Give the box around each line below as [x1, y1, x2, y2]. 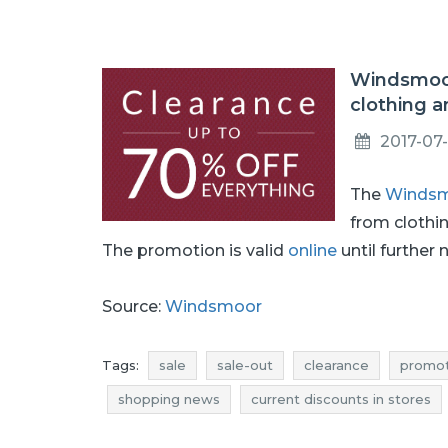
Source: [102, 297, 165, 316]
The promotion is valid [102, 241, 288, 260]
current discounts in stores [251, 391, 431, 407]
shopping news [118, 391, 220, 407]
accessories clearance [118, 425, 267, 441]
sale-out [217, 357, 273, 373]
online [288, 241, 337, 260]
